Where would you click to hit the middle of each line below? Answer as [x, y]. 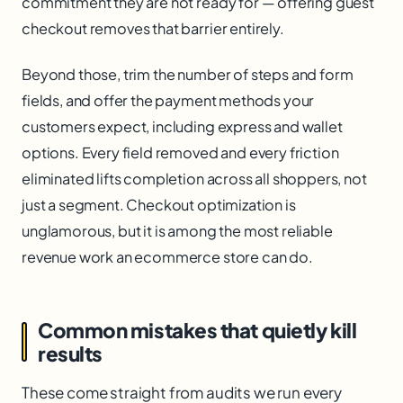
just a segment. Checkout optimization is [159, 205]
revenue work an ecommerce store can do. [167, 257]
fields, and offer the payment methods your [168, 101]
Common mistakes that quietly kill [197, 331]
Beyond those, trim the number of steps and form [188, 75]
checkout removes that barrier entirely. [153, 29]
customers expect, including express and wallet [182, 127]
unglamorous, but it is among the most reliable [177, 231]
